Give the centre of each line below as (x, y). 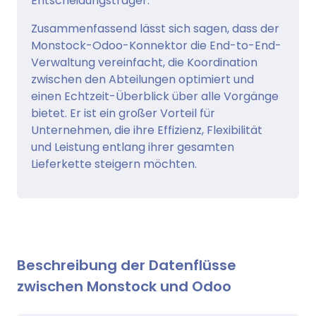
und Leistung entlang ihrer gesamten (133, 147)
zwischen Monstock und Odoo (124, 287)
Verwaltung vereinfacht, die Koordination (144, 63)
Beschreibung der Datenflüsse (127, 266)
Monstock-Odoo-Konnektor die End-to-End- (156, 46)
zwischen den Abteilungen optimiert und (142, 80)
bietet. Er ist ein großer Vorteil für (123, 114)
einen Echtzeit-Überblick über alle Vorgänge (155, 97)
